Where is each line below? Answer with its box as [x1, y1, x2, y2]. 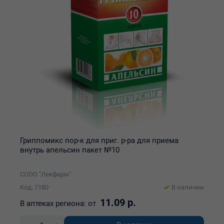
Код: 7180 [20, 183, 48, 191]
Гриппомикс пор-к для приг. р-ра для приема [20, 136, 178, 145]
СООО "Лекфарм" [20, 170, 71, 178]
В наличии [171, 183, 204, 191]
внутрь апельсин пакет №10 [20, 145, 119, 154]
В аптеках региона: [20, 199, 86, 208]
